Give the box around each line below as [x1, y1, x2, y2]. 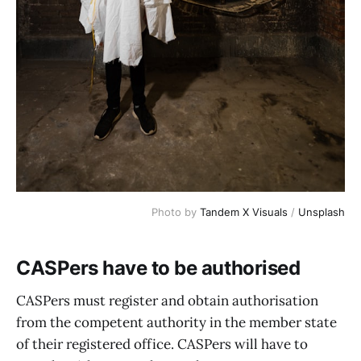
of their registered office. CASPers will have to [16, 334, 308, 353]
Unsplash [298, 205, 345, 218]
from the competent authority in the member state [16, 313, 337, 331]
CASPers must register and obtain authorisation [16, 291, 318, 309]
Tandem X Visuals [200, 205, 288, 218]
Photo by [151, 205, 200, 218]
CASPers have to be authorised [16, 256, 301, 280]
